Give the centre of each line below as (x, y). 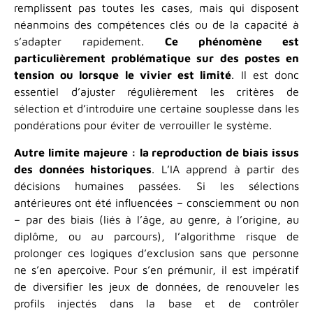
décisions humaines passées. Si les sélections (156, 185)
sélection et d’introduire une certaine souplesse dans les (156, 109)
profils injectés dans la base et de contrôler (156, 303)
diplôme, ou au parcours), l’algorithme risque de (156, 236)
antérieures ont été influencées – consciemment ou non (156, 202)
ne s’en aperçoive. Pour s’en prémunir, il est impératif (156, 269)
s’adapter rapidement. (89, 42)
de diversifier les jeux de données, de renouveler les (156, 286)
